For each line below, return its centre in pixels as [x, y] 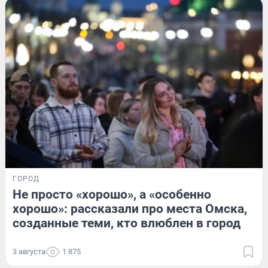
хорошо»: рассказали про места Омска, [130, 209]
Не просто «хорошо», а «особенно [112, 195]
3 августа [29, 252]
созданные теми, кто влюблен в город [127, 223]
